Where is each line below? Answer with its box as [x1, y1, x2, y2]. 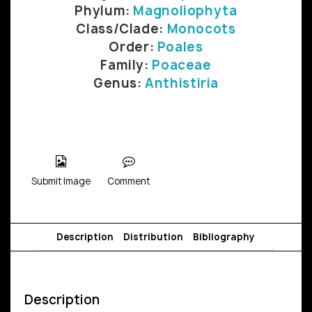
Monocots [166, 19, 236, 38]
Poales [157, 38, 203, 56]
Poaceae [152, 56, 212, 74]
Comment [107, 174, 150, 187]
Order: [109, 38, 157, 56]
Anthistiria [145, 74, 219, 92]
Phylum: [75, 1, 134, 19]
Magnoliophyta [133, 1, 237, 19]
